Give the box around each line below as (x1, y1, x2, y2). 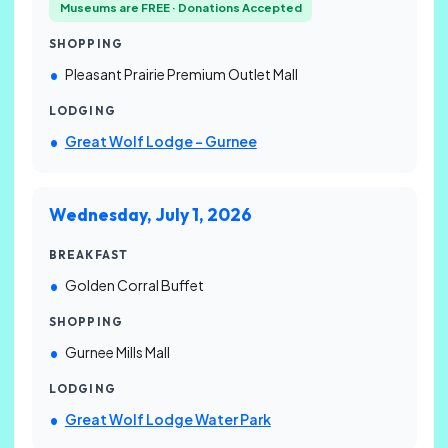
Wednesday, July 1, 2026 (49, 203, 252, 227)
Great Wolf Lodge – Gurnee (64, 131, 257, 150)
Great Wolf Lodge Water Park (64, 409, 271, 428)
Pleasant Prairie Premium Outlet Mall (64, 64, 298, 83)
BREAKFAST (49, 248, 129, 263)
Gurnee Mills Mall (64, 343, 170, 362)
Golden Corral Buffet (64, 276, 204, 295)
